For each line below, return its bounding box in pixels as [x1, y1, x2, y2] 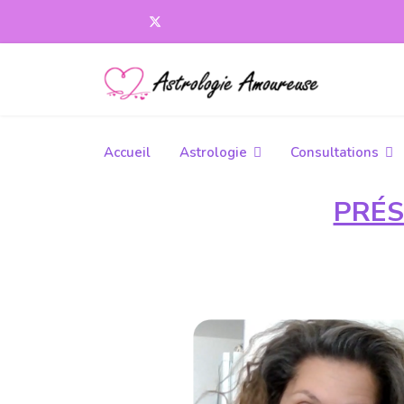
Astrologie [179, 143, 247, 161]
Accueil [104, 143, 151, 161]
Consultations [290, 143, 379, 161]
